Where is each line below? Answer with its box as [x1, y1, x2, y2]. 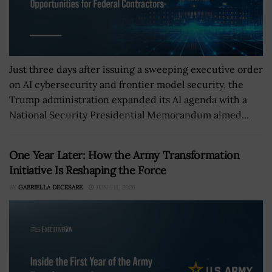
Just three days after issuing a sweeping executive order [9, 63, 263, 76]
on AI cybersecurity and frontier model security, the [9, 78, 243, 91]
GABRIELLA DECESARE [18, 183, 83, 192]
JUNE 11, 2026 [94, 183, 135, 192]
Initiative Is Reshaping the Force [9, 163, 167, 178]
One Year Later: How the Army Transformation [9, 148, 240, 163]
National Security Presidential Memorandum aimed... [9, 109, 249, 121]
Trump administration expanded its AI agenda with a [9, 93, 247, 106]
